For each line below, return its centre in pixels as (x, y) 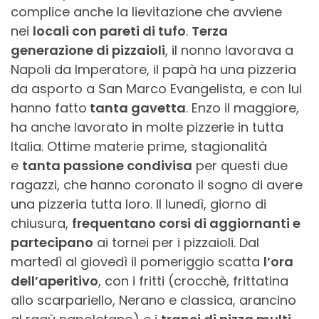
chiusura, (41, 224)
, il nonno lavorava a (229, 51)
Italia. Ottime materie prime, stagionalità (139, 147)
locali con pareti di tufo (109, 31)
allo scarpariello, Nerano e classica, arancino (153, 300)
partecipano (52, 243)
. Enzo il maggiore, (242, 108)
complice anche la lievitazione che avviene (146, 12)
